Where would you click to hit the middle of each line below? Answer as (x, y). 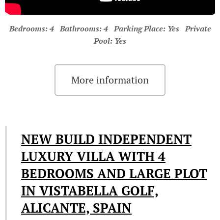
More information (110, 80)
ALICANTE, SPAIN (76, 208)
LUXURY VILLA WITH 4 (93, 156)
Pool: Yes (110, 41)
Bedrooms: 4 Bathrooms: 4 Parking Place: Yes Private (110, 28)
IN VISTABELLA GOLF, (90, 191)
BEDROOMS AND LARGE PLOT (114, 173)
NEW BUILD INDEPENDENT (106, 139)
